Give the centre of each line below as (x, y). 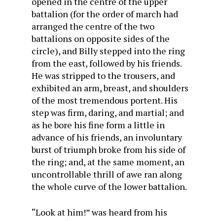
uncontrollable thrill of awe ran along (107, 174)
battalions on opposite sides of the (101, 38)
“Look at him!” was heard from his (99, 212)
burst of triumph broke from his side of (109, 149)
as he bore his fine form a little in (98, 125)
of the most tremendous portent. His (105, 100)
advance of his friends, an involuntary (107, 137)
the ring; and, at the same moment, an (108, 162)
